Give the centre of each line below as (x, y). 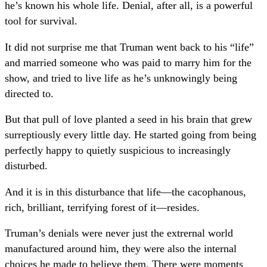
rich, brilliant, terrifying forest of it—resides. (102, 207)
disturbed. (26, 166)
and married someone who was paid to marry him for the (128, 62)
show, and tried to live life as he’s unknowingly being (121, 78)
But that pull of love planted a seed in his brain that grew (128, 119)
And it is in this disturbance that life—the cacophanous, (125, 192)
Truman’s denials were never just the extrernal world (119, 233)
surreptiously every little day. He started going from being (131, 135)
